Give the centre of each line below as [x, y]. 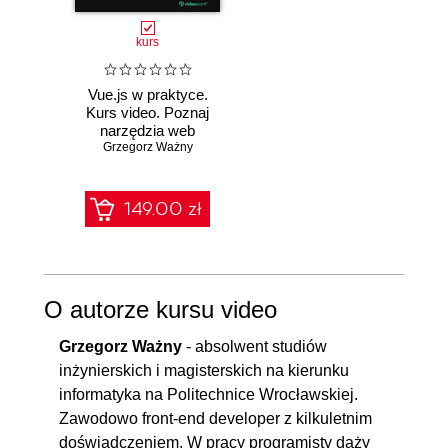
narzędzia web [148, 131]
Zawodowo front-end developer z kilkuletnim [215, 418]
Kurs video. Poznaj [148, 113]
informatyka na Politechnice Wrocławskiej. [208, 394]
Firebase [148, 185]
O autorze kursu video [160, 309]
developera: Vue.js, [147, 149]
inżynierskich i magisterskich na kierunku [204, 370]
